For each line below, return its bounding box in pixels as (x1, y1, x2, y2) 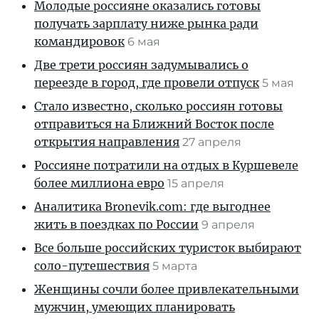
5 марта (152, 259, 200, 273)
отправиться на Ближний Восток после (34, 117, 274, 132)
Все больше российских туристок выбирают (34, 241, 301, 256)
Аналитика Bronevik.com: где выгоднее (34, 199, 271, 214)
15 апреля (167, 177, 227, 191)
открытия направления (34, 135, 179, 150)
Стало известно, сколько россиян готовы (34, 99, 283, 114)
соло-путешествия (34, 258, 150, 273)
